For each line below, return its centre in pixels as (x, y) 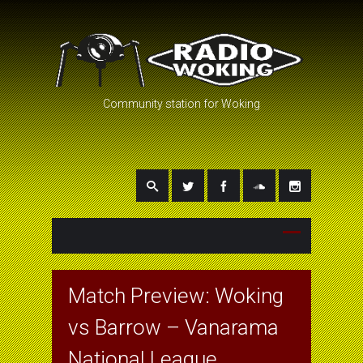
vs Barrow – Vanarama (173, 327)
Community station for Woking (181, 103)
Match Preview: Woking (176, 295)
